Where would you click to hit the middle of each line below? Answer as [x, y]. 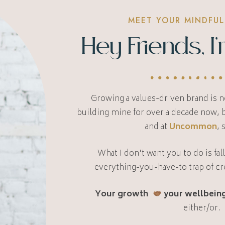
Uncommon [193, 127]
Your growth [124, 195]
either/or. [202, 209]
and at [157, 127]
